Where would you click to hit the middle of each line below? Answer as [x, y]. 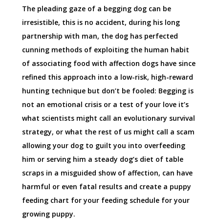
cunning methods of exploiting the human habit [105, 50]
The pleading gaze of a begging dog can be [96, 9]
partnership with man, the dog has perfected [100, 36]
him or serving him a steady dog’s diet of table [102, 159]
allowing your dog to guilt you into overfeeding [103, 146]
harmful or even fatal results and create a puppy [106, 187]
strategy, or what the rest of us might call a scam [108, 132]
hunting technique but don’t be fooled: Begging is [108, 91]
